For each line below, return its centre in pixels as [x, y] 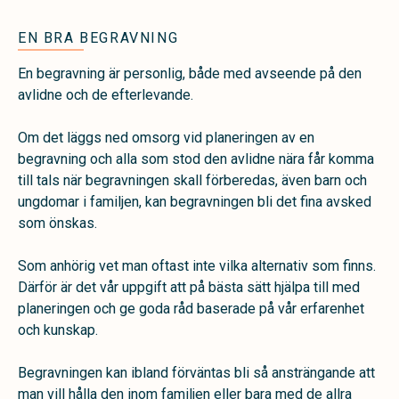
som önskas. [57, 223]
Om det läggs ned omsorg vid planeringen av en [166, 138]
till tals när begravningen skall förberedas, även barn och [192, 180]
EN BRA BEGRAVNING [98, 38]
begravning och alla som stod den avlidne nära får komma [196, 159]
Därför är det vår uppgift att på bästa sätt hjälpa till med [189, 287]
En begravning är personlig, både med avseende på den [190, 73]
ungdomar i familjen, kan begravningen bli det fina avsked [195, 202]
